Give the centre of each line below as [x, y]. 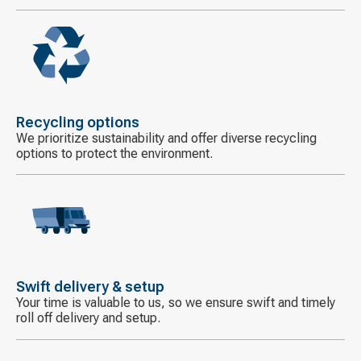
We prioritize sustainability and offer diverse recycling [166, 139]
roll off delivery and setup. [88, 318]
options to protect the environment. [114, 154]
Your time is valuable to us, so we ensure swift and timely [176, 303]
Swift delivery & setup [90, 287]
